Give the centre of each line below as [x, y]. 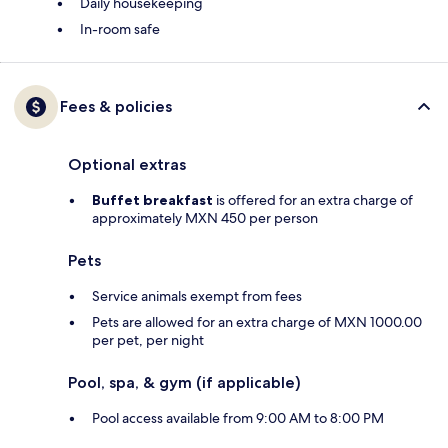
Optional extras [127, 164]
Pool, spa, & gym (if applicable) [184, 382]
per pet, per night [148, 339]
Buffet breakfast [152, 199]
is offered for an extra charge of [313, 199]
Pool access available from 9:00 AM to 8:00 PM [238, 417]
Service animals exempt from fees [197, 295]
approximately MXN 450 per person [205, 217]
